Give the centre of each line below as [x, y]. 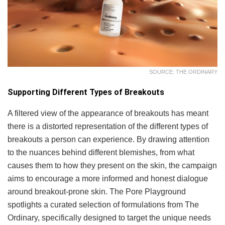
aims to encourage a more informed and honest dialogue [108, 178]
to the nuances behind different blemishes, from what [101, 152]
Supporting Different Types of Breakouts [86, 92]
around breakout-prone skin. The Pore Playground [97, 191]
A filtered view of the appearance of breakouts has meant [108, 113]
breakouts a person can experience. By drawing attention [108, 139]
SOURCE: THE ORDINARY [183, 72]
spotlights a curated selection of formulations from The [103, 204]
